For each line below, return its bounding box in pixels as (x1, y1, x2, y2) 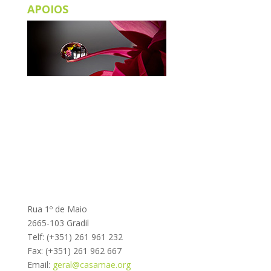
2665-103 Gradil (27, 217, 89, 229)
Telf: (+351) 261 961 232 (27, 230, 123, 243)
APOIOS (27, 2, 68, 17)
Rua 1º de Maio (27, 203, 87, 215)
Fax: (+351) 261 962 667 (27, 244, 122, 256)
